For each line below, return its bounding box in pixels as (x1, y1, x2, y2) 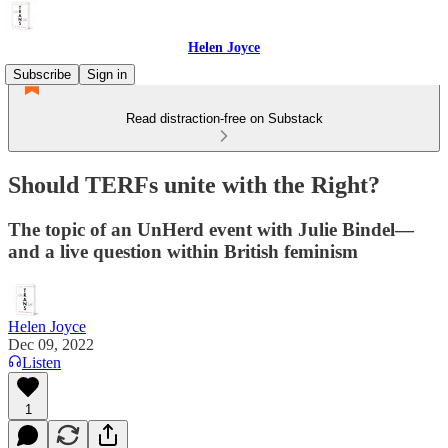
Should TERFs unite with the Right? (8, 171, 380, 198)
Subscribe (13, 67, 71, 82)
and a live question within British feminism (8, 240, 358, 262)
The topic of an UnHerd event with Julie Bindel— (8, 218, 414, 240)
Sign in (87, 67, 127, 82)
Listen (22, 353, 61, 371)
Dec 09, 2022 (8, 335, 94, 353)
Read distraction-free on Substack (125, 111, 323, 126)
